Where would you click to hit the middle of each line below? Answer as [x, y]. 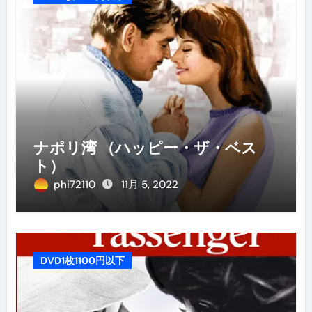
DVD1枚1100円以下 [82, 260]
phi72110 [76, 184]
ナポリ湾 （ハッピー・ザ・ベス [145, 147]
